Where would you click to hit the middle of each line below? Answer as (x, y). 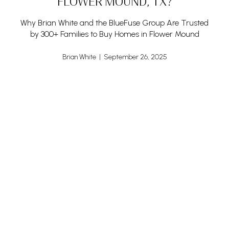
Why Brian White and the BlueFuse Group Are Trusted (114, 23)
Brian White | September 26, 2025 (114, 57)
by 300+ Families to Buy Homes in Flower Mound (114, 34)
